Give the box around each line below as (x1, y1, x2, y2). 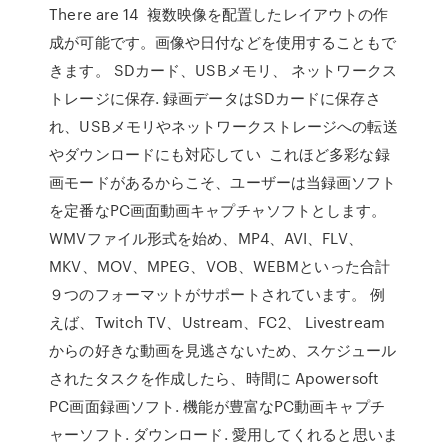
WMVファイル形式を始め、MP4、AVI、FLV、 (49, 227, 363, 249)
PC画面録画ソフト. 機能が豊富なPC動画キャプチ (49, 395, 385, 417)
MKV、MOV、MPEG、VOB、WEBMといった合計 (49, 255, 390, 277)
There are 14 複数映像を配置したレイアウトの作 (49, 3, 389, 25)
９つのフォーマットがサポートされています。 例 (49, 283, 386, 305)
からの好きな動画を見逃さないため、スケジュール (49, 339, 397, 361)
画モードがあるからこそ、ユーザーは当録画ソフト (49, 171, 397, 193)
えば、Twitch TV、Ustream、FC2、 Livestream (49, 311, 385, 333)
